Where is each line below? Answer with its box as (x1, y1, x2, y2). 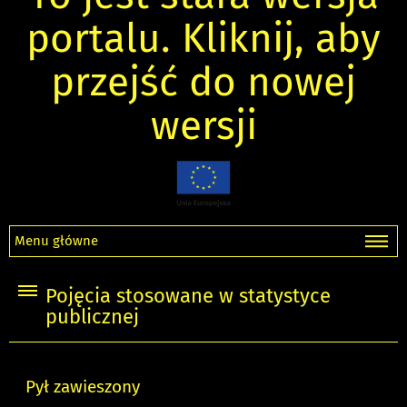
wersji (150, 101, 257, 150)
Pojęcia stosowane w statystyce (45, 284, 331, 309)
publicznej (45, 305, 139, 330)
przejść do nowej (51, 57, 356, 106)
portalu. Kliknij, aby (26, 14, 381, 63)
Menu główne (15, 233, 98, 250)
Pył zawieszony (25, 375, 141, 397)
